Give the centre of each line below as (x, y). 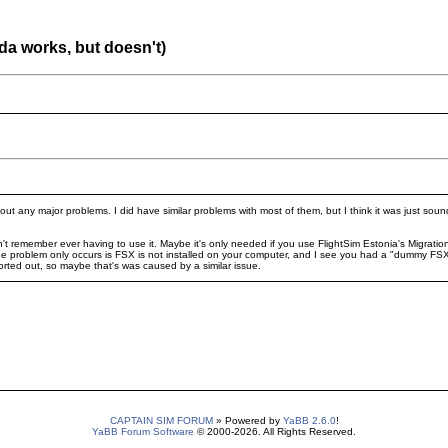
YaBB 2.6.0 (309, 420)
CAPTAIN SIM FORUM (161, 420)
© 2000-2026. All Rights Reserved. (275, 431)
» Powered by (247, 420)
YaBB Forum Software (143, 431)
